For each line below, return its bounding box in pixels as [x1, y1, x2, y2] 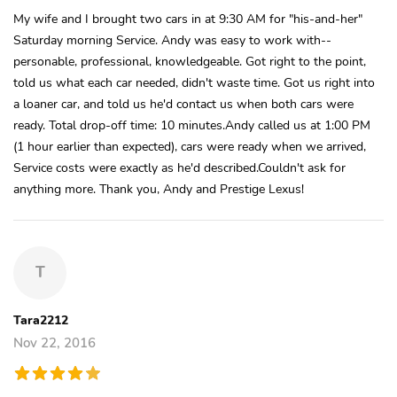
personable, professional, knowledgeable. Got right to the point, [13, 51, 366, 70]
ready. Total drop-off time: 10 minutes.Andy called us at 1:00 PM [13, 115, 370, 134]
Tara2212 [13, 310, 68, 329]
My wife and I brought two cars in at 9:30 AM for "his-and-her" [13, 9, 362, 27]
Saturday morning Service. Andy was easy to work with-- [13, 30, 331, 49]
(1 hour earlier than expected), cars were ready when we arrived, [13, 136, 366, 155]
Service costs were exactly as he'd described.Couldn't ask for [13, 158, 346, 176]
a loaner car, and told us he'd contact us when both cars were [13, 94, 354, 113]
